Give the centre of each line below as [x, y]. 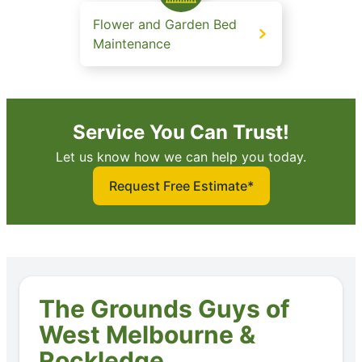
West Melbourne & [147, 335]
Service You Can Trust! [181, 133]
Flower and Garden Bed [165, 25]
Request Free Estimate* [181, 186]
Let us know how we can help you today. [181, 157]
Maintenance [132, 44]
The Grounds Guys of [164, 309]
